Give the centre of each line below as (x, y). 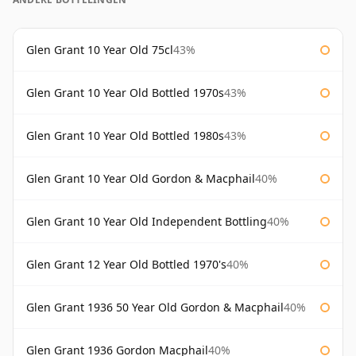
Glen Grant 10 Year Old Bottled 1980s (125, 136)
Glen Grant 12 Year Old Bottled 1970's (126, 265)
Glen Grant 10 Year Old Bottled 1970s (125, 93)
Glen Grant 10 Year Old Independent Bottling (147, 222)
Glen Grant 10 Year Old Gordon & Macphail (141, 179)
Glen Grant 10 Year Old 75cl (100, 50)
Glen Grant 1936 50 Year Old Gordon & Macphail (155, 308)
